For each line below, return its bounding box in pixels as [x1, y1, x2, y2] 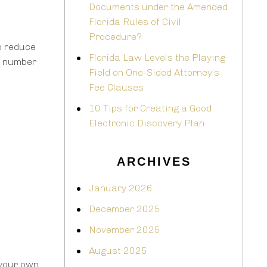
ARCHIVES [116, 155, 191, 169]
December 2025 [89, 203, 160, 215]
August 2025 [89, 245, 147, 257]
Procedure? [89, 31, 142, 43]
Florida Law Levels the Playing [89, 52, 225, 64]
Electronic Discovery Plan [89, 117, 204, 129]
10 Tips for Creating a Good [89, 103, 212, 114]
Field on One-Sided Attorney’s [89, 67, 219, 79]
